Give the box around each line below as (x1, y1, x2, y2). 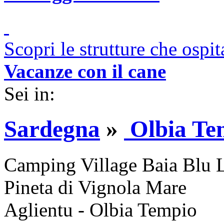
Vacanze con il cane (4, 60, 166, 82)
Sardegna (4, 116, 100, 142)
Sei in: (4, 83, 60, 104)
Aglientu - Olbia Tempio (4, 198, 197, 220)
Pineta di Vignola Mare (4, 176, 186, 198)
